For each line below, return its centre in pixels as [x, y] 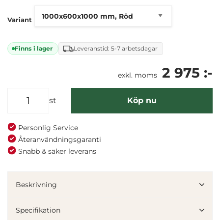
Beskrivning [36, 184]
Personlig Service [47, 127]
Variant [20, 20]
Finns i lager [34, 49]
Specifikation [38, 210]
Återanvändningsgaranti [59, 139]
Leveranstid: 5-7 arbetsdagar [116, 49]
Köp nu [142, 100]
